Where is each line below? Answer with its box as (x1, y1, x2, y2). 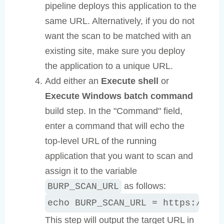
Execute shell (101, 76, 158, 86)
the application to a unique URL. (45, 61, 173, 71)
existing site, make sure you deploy (45, 46, 185, 56)
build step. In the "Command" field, (45, 106, 182, 116)
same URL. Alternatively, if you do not (45, 16, 194, 26)
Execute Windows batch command (45, 91, 193, 101)
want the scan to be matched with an (45, 31, 191, 41)
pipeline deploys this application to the (45, 1, 196, 11)
